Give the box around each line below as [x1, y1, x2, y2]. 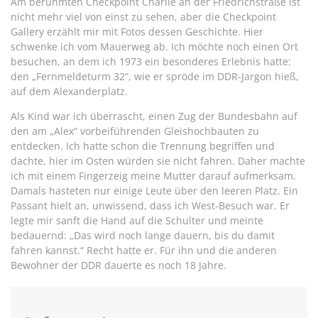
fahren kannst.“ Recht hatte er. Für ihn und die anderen [11, 243, 277, 257]
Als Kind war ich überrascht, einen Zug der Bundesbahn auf [11, 109, 297, 123]
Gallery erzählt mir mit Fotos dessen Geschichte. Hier [11, 24, 263, 38]
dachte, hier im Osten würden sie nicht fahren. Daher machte [11, 153, 305, 168]
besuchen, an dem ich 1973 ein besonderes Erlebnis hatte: [11, 54, 291, 68]
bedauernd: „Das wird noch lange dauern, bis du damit [11, 228, 275, 242]
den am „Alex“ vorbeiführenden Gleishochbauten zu [11, 124, 259, 138]
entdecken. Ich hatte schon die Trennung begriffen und [11, 138, 275, 153]
